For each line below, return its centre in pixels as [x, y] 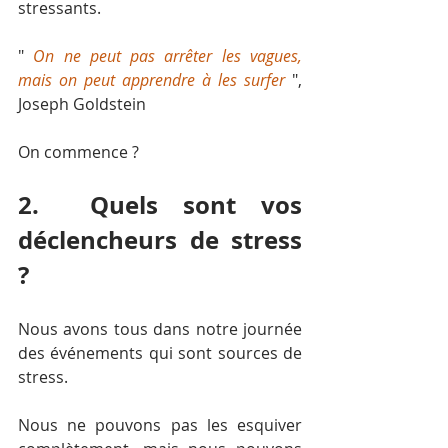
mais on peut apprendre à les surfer [155, 80]
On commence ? [78, 152]
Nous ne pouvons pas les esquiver [160, 425]
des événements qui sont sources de [160, 353]
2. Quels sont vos [160, 205]
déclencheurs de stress [160, 240]
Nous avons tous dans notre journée [160, 329]
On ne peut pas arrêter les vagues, [168, 56]
